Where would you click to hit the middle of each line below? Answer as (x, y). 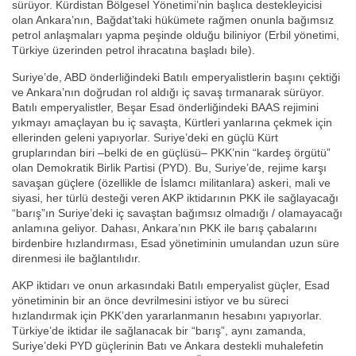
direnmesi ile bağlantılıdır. (76, 259)
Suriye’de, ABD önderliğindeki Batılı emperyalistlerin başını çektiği (176, 77)
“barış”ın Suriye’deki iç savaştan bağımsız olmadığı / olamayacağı (177, 213)
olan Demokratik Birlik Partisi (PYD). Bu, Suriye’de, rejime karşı (169, 168)
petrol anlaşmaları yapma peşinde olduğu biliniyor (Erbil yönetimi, (176, 35)
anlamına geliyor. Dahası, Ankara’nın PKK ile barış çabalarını (164, 228)
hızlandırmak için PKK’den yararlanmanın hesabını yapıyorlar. (167, 316)
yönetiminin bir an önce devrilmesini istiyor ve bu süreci (150, 301)
